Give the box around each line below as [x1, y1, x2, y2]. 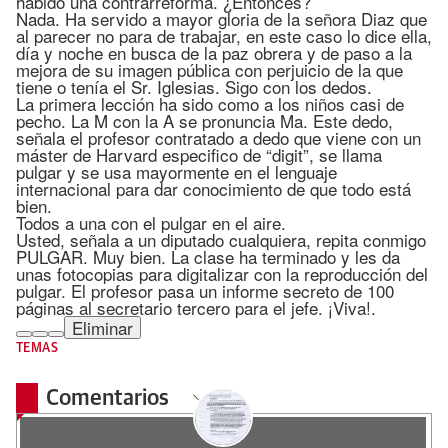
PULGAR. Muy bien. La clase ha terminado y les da [16, 244, 400, 269]
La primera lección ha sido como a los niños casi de [16, 91, 404, 116]
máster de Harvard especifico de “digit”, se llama [16, 142, 382, 167]
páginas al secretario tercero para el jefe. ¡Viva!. [16, 295, 376, 320]
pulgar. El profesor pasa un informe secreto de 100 [16, 278, 394, 303]
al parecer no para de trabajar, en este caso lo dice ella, [16, 23, 432, 48]
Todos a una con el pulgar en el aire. [16, 210, 286, 235]
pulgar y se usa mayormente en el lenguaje [16, 159, 337, 184]
